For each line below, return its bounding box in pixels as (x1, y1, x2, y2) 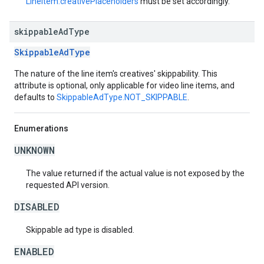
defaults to (14, 93, 57, 102)
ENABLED (14, 245, 54, 258)
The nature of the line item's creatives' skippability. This (14, 69, 217, 78)
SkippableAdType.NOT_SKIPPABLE (57, 93, 187, 102)
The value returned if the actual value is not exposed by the (26, 169, 245, 178)
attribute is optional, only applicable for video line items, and (14, 81, 235, 90)
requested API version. (26, 180, 110, 190)
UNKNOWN (14, 144, 55, 156)
